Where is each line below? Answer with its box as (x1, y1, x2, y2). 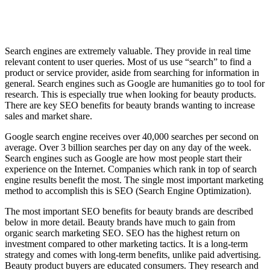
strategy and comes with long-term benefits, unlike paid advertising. (5, 249, 261, 260)
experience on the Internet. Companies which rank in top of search (5, 163, 257, 174)
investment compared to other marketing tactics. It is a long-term (5, 238, 248, 249)
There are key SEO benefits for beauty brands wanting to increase (5, 99, 255, 110)
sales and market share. (5, 110, 92, 121)
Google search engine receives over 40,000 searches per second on (5, 131, 259, 142)
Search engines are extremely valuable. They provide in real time (5, 45, 251, 56)
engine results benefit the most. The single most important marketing (5, 174, 263, 185)
